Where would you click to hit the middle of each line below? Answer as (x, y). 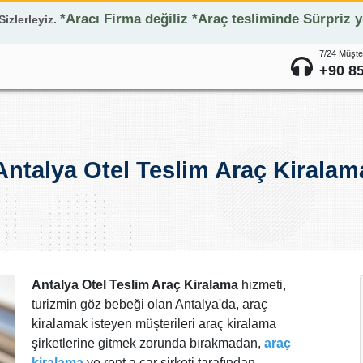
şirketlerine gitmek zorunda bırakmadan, (148, 343)
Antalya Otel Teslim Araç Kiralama (135, 285)
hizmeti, (262, 285)
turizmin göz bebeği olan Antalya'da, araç (149, 304)
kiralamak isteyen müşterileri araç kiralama (154, 324)
